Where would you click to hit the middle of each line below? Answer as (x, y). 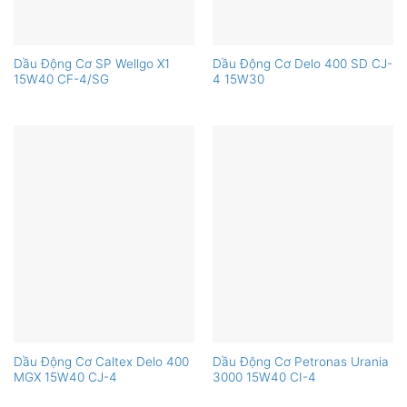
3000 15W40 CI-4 (264, 377)
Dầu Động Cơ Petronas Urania (300, 361)
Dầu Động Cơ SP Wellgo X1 (91, 64)
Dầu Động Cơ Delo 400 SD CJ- (302, 64)
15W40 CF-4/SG (61, 79)
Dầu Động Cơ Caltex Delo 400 (101, 361)
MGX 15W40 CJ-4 (65, 377)
